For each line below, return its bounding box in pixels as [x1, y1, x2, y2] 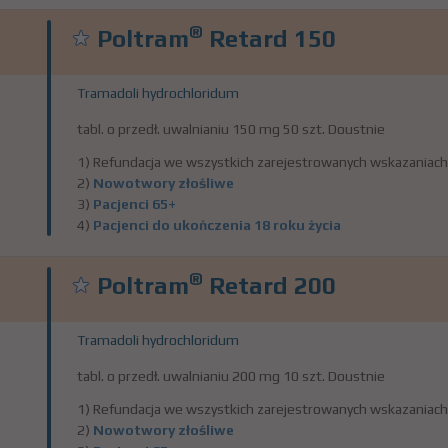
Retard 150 [203, 25, 336, 52]
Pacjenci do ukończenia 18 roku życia [93, 217, 341, 233]
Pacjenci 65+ [93, 196, 176, 212]
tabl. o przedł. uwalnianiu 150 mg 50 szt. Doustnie [77, 121, 385, 137]
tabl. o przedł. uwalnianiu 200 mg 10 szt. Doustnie [77, 368, 385, 384]
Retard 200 [203, 272, 336, 299]
